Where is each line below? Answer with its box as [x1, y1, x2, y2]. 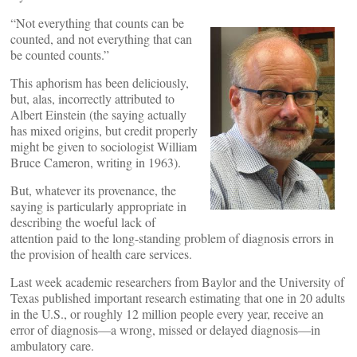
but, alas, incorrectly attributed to [10, 90, 175, 107]
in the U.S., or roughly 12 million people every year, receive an [10, 305, 324, 322]
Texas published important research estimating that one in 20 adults [10, 289, 345, 306]
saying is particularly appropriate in [10, 198, 186, 214]
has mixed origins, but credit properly [10, 122, 198, 139]
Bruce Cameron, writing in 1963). [10, 154, 181, 171]
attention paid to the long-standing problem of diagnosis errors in [10, 229, 334, 246]
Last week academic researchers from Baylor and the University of [10, 273, 344, 290]
